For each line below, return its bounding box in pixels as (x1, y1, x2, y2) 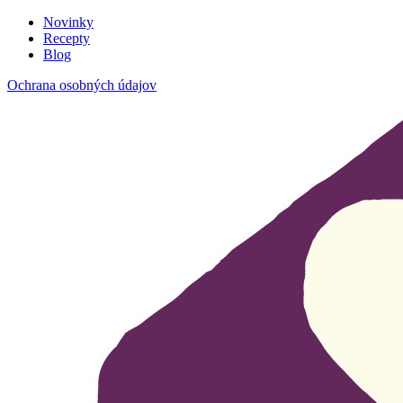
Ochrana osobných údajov (7, 77, 157, 93)
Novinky (43, 14, 94, 30)
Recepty (43, 31, 90, 46)
